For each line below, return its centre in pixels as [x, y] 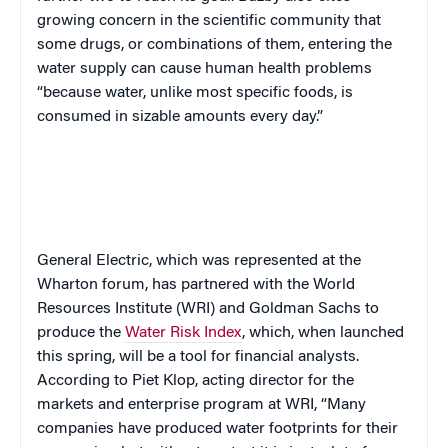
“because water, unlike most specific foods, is [195, 93]
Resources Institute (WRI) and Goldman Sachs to [208, 309]
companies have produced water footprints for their [217, 429]
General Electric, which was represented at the [199, 261]
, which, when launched [323, 333]
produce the [81, 333]
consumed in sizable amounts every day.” [180, 117]
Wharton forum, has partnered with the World [196, 285]
